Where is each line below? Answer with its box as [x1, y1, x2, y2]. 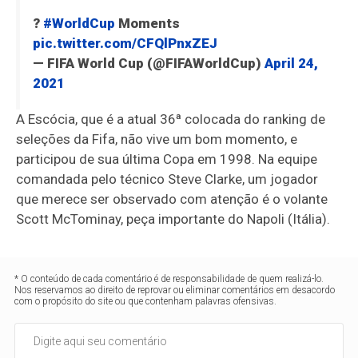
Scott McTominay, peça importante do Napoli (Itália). [16, 211, 331, 228]
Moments [114, 15, 180, 32]
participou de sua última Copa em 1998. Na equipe [16, 151, 318, 168]
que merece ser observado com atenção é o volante [16, 191, 328, 208]
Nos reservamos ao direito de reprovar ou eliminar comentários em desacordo [14, 284, 336, 296]
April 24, [264, 55, 318, 72]
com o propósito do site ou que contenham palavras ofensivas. [14, 296, 277, 308]
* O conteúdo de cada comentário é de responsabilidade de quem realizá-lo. [14, 273, 324, 285]
